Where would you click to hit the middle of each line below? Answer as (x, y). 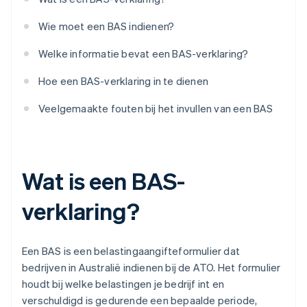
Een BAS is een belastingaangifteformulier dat (131, 251)
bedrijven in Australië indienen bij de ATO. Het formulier (151, 268)
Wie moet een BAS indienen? (107, 26)
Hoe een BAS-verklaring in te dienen (123, 81)
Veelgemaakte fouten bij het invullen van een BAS (156, 109)
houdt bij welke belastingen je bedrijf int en (123, 284)
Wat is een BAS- (103, 181)
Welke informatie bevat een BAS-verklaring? (144, 54)
